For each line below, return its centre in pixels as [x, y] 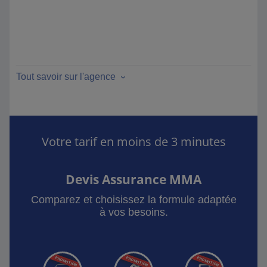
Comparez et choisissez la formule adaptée [133, 200]
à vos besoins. [133, 212]
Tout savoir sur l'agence [66, 77]
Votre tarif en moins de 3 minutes [133, 142]
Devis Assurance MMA [133, 179]
